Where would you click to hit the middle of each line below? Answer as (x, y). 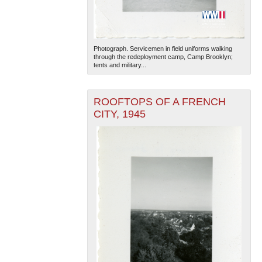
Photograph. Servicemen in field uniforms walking (163, 49)
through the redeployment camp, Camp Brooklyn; (163, 57)
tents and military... (120, 65)
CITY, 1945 (119, 114)
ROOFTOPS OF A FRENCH (159, 102)
